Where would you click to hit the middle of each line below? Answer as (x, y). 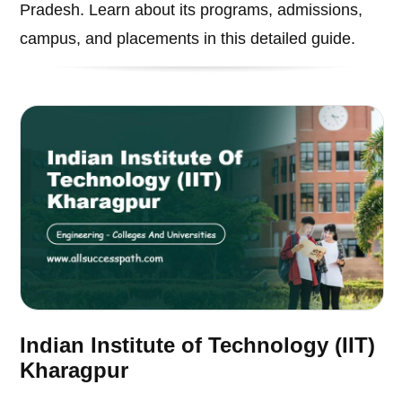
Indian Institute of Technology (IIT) (198, 345)
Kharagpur (74, 370)
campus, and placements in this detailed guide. (188, 39)
